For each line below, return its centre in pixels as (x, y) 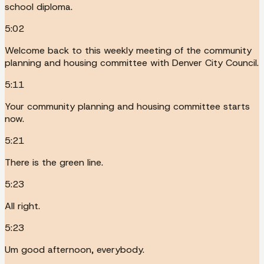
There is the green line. (54, 162)
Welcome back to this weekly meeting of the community (128, 50)
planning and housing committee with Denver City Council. (132, 62)
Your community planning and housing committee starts (127, 106)
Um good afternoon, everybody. (75, 249)
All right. (22, 206)
